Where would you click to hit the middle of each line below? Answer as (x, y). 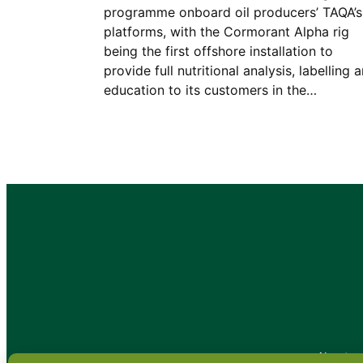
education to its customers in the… (210, 90)
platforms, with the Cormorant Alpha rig (226, 32)
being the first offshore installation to (218, 51)
